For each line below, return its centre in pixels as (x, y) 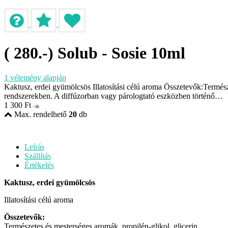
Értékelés (39, 165)
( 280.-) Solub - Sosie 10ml (95, 53)
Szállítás (38, 156)
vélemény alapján (37, 78)
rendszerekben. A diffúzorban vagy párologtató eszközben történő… (113, 96)
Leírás (34, 147)
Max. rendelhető (40, 115)
